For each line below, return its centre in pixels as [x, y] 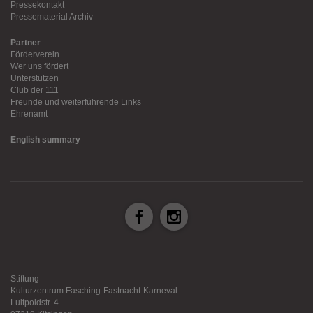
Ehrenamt [29, 114]
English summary [45, 140]
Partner [26, 43]
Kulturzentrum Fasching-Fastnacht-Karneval [94, 291]
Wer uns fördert [39, 66]
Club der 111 [35, 90]
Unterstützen [35, 78]
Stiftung [25, 279]
